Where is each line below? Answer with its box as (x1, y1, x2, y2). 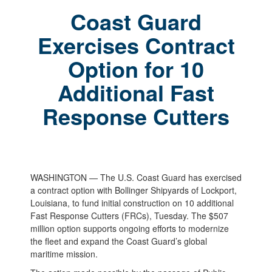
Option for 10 (68, 53, 204, 85)
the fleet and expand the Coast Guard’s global (30, 235, 207, 248)
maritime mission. (30, 248, 100, 260)
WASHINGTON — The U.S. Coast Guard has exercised (30, 171, 242, 184)
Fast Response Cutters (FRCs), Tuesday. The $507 (30, 209, 228, 222)
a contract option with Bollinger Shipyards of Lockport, (30, 184, 237, 197)
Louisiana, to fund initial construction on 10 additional (30, 197, 234, 209)
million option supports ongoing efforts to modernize (30, 222, 229, 235)
